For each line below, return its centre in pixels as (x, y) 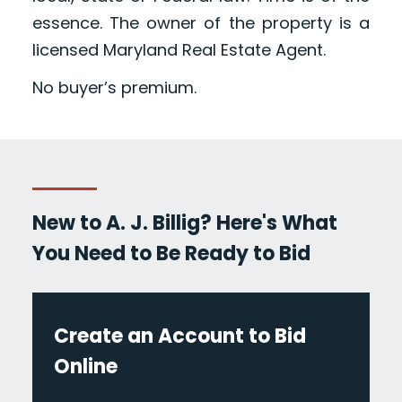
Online (85, 367)
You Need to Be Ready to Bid (171, 254)
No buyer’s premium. (114, 88)
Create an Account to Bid (179, 336)
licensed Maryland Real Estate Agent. (179, 50)
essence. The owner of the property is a (201, 23)
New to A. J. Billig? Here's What (184, 223)
